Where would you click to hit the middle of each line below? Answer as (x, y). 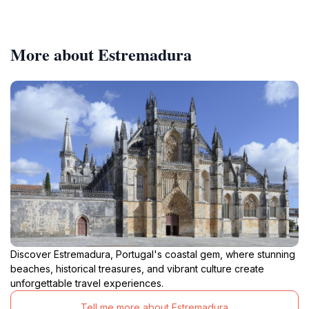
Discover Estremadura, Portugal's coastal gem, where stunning (153, 254)
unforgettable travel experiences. (87, 283)
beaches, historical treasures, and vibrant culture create (137, 268)
